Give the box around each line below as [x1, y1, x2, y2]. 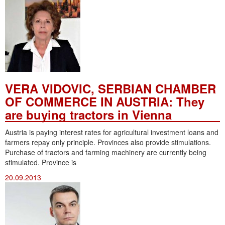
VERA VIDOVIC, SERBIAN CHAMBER [5, 79, 216, 97]
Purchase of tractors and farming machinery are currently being [5, 147, 206, 157]
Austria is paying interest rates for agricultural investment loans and [5, 127, 218, 137]
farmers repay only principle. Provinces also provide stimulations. [5, 137, 211, 147]
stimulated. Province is [5, 157, 76, 167]
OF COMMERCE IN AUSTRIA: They [5, 92, 204, 110]
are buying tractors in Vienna [5, 105, 172, 123]
